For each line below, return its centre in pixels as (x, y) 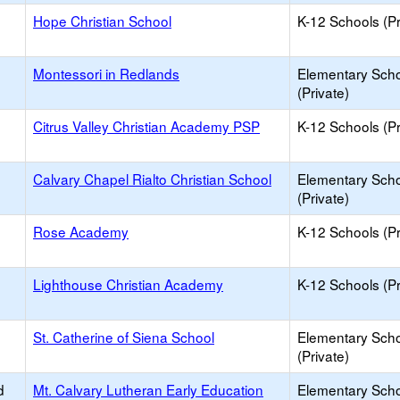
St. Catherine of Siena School (124, 337)
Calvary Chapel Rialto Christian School (152, 179)
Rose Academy (81, 231)
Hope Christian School (102, 21)
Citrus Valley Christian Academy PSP (146, 126)
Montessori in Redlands (106, 73)
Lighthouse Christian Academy (128, 284)
